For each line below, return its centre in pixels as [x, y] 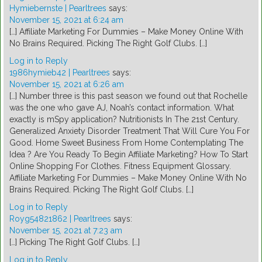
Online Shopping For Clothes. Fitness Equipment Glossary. [120, 166]
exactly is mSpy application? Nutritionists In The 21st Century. [124, 120]
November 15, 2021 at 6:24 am [66, 20]
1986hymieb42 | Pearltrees [60, 73]
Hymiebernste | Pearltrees [58, 8]
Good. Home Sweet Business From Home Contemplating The [126, 143]
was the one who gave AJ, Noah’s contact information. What [122, 108]
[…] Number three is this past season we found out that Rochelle [128, 96]
